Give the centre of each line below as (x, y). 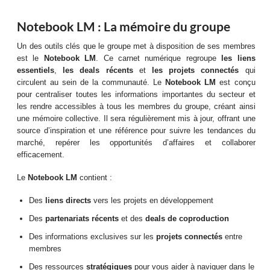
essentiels (36, 70)
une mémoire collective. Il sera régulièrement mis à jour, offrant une (136, 118)
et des (132, 218)
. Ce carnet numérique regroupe (159, 58)
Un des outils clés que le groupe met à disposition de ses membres (136, 46)
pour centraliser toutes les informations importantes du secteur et (136, 94)
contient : (95, 177)
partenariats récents (82, 218)
